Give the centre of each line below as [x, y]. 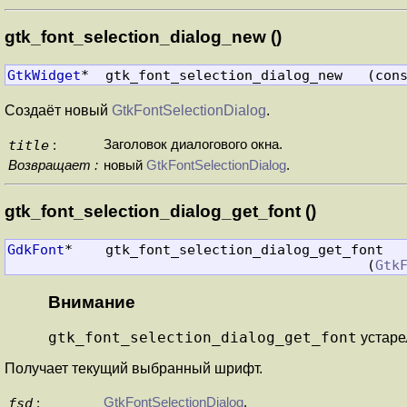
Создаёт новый [58, 110]
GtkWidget [44, 75]
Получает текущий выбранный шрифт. [134, 369]
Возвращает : [53, 165]
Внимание [92, 302]
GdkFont [35, 250]
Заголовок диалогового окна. [193, 144]
